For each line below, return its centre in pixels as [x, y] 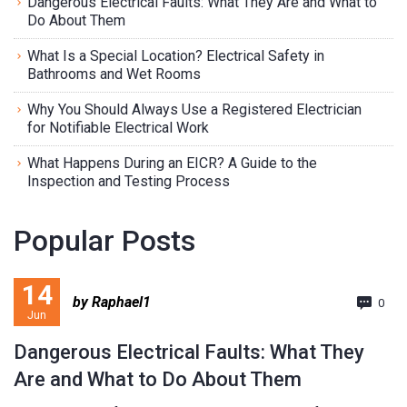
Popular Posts [104, 240]
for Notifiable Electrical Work [118, 127]
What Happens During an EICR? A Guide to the [172, 163]
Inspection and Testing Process [129, 181]
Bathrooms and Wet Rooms [114, 74]
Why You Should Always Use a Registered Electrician [194, 109]
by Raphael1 [112, 302]
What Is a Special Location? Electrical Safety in [176, 55]
